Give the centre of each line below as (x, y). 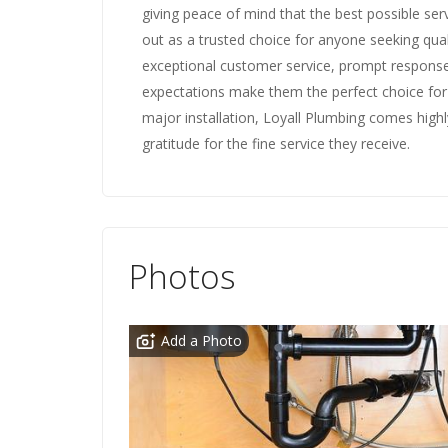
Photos (182, 276)
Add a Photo (201, 340)
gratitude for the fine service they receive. (276, 143)
